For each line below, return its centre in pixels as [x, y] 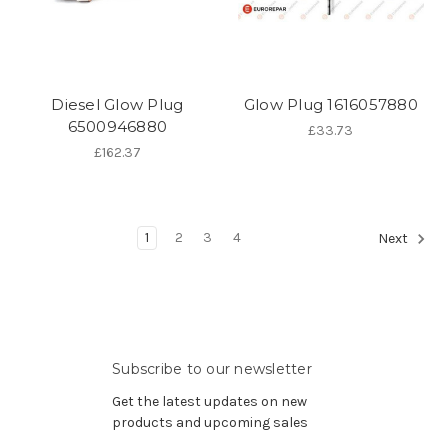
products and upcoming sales [210, 422]
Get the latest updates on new [209, 401]
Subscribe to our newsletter [212, 368]
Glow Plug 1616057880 [330, 104]
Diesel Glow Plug [117, 104]
